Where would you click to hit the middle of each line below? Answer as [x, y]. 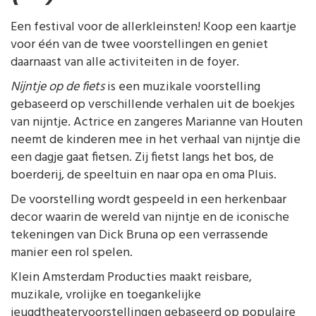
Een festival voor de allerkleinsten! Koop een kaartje [153, 27]
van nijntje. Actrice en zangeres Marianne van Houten [157, 122]
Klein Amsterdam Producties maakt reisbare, [131, 278]
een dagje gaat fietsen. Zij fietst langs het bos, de [142, 158]
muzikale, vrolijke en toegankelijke [106, 295]
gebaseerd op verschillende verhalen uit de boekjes [153, 105]
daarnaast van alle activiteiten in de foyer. [125, 62]
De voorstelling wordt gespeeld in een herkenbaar [148, 200]
